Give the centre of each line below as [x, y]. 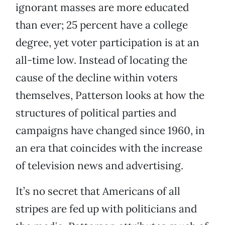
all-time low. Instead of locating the [101, 60]
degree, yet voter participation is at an [107, 43]
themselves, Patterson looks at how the [110, 95]
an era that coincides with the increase [109, 148]
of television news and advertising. [99, 166]
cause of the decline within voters [97, 78]
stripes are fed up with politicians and [106, 209]
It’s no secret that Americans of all [98, 191]
